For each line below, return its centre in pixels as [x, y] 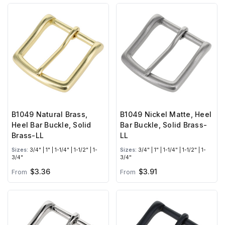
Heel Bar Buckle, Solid [51, 125]
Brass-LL [28, 136]
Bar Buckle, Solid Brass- [163, 125]
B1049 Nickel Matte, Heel [166, 115]
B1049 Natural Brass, [49, 115]
